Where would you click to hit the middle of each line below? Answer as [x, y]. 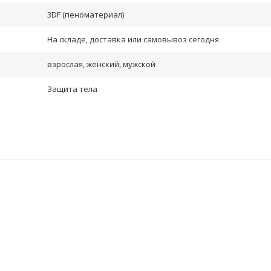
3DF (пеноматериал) [86, 15]
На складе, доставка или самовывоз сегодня [133, 39]
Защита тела [72, 89]
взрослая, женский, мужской [101, 64]
